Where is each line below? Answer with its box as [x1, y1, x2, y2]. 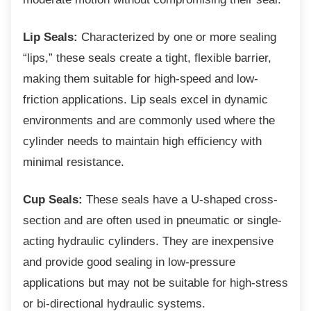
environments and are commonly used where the [23, 114, 275, 127]
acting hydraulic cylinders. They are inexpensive [23, 235, 274, 248]
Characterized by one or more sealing [81, 31, 276, 44]
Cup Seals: [23, 193, 83, 206]
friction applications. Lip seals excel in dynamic [23, 93, 268, 106]
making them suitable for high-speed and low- [23, 72, 258, 85]
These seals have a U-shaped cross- [83, 193, 278, 206]
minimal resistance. [23, 155, 124, 169]
